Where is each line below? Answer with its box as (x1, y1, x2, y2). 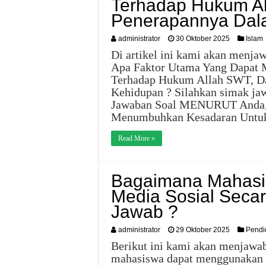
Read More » (118, 134, 155, 142)
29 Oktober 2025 (176, 226, 230, 234)
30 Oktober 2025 (176, 34, 230, 43)
